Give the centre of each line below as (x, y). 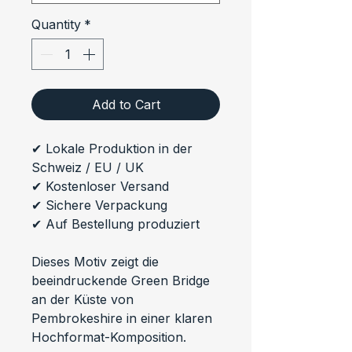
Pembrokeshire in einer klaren (124, 318)
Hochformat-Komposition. (109, 337)
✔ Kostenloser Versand (100, 186)
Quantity (56, 24)
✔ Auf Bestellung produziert (115, 224)
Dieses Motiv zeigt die (97, 261)
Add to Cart (126, 104)
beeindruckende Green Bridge (123, 280)
